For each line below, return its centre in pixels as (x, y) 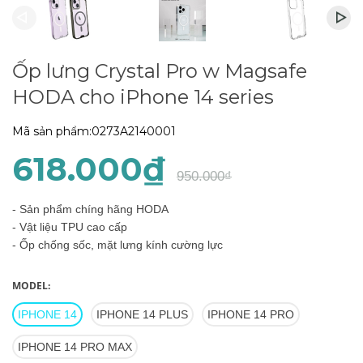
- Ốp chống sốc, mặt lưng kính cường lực (117, 245)
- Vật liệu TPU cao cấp (70, 227)
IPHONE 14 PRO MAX (75, 347)
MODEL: (31, 286)
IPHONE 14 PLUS (142, 314)
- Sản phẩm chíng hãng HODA (90, 209)
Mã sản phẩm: (52, 131)
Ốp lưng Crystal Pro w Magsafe (160, 71)
